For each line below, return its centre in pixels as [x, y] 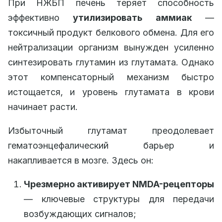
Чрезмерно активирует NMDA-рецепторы [119, 184]
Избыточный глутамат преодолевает [111, 130]
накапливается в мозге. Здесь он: [81, 160]
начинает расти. [43, 107]
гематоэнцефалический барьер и [111, 145]
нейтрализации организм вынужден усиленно [111, 47]
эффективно [41, 17]
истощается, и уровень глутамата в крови [111, 92]
